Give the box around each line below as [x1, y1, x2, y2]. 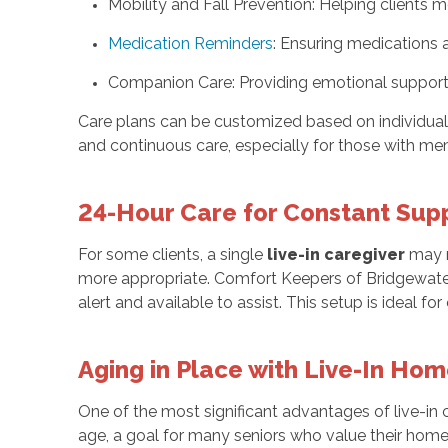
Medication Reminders [107, 33, 273, 53]
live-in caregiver [266, 244, 405, 264]
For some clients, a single [77, 244, 267, 264]
